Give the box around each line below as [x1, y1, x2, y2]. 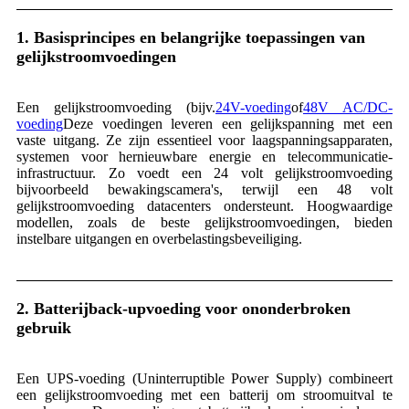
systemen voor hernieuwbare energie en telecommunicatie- [16, 148, 393, 164]
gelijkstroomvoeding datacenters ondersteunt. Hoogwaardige [16, 197, 393, 214]
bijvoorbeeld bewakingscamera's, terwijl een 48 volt [16, 181, 393, 197]
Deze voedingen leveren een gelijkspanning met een [63, 115, 393, 131]
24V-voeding [215, 99, 291, 115]
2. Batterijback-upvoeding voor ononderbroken [16, 299, 351, 318]
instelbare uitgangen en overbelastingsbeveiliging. [16, 230, 302, 246]
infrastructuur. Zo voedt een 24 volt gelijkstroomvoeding [16, 164, 393, 181]
